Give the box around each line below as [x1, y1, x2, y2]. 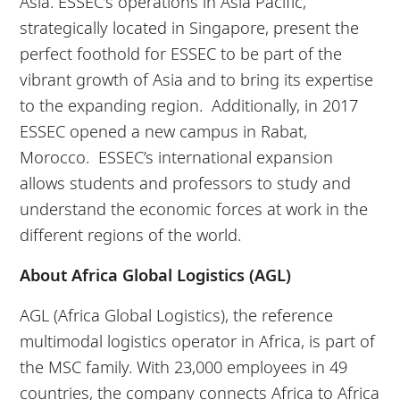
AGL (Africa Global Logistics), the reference [20, 303, 334, 326]
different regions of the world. [20, 222, 251, 246]
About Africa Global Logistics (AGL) [20, 262, 301, 286]
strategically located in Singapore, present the [20, 15, 360, 38]
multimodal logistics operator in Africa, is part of [20, 329, 376, 352]
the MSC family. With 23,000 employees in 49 [20, 354, 348, 378]
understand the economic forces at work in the [20, 196, 369, 220]
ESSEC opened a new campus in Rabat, [20, 119, 308, 142]
